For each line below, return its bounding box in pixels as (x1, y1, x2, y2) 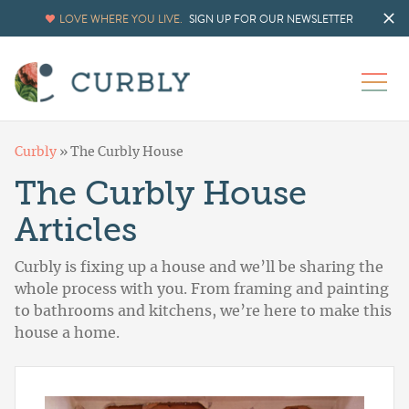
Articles (15, 212, 137, 250)
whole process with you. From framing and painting (15, 282, 389, 298)
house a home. (15, 326, 120, 341)
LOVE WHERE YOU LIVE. (59, 11, 183, 27)
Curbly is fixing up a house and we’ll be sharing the (15, 260, 383, 276)
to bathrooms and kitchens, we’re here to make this (15, 304, 392, 320)
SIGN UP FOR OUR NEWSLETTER (189, 11, 353, 27)
